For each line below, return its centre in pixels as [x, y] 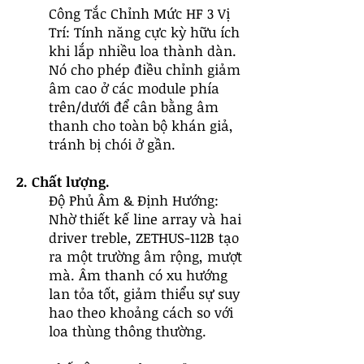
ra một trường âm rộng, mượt [145, 256]
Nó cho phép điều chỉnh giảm [145, 69]
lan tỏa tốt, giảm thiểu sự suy [144, 294]
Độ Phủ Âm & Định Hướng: [134, 200]
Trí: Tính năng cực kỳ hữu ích [144, 32]
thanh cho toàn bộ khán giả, [141, 126]
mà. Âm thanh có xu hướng [138, 275]
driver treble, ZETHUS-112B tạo [144, 238]
